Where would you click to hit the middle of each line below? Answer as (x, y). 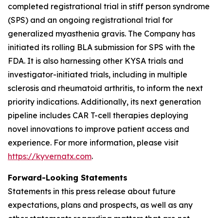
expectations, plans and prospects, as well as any (100, 205)
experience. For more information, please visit (93, 143)
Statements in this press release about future (92, 191)
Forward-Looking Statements (68, 178)
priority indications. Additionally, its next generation (104, 102)
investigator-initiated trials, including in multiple (98, 74)
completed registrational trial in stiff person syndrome (109, 6)
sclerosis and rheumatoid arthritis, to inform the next (105, 88)
